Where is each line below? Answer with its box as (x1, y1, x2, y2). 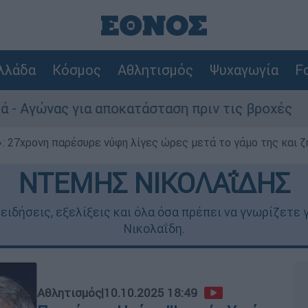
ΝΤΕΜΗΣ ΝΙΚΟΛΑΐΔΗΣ (18, 166, 290, 200)
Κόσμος (52, 61, 101, 78)
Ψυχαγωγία (209, 61, 278, 78)
